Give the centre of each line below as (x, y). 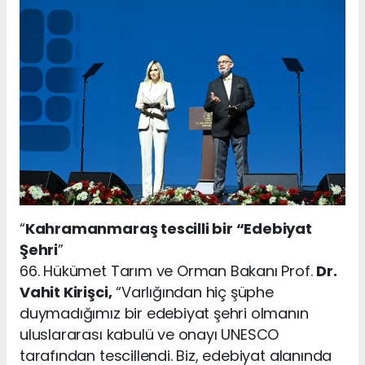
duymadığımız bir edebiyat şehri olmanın (164, 313)
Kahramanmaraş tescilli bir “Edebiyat (168, 228)
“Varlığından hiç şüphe (193, 292)
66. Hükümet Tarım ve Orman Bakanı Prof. (168, 270)
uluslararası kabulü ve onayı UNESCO (150, 334)
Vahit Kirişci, (66, 292)
